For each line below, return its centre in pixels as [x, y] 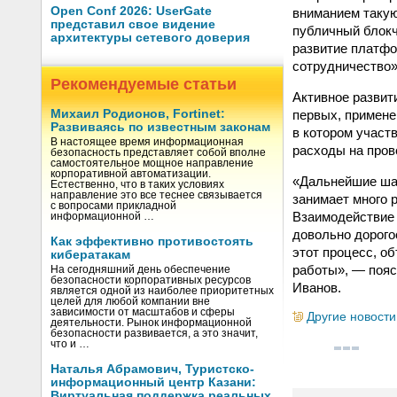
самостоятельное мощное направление [152, 163]
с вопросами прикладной [113, 206]
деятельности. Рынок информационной [151, 323]
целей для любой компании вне [130, 301]
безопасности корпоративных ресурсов [151, 280]
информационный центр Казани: [153, 382]
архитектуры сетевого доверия [150, 38]
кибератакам [90, 255]
